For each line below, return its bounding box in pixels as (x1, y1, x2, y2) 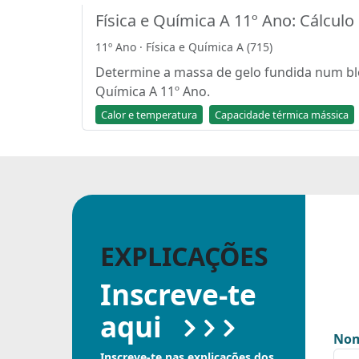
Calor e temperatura (101, 107, 197, 122)
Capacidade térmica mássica (215, 107, 349, 122)
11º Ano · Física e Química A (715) (95, 39, 272, 54)
